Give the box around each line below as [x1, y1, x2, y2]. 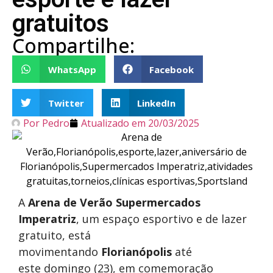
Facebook [149, 63, 194, 76]
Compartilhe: [12, 32, 135, 58]
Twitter [48, 96, 84, 109]
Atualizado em [81, 116, 146, 130]
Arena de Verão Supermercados [28, 195, 200, 210]
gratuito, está [18, 228, 91, 243]
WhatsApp [48, 63, 96, 76]
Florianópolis [101, 244, 172, 259]
